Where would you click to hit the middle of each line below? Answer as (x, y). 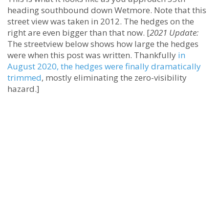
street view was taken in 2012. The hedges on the (101, 22)
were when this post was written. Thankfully (93, 55)
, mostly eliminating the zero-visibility (114, 78)
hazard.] (23, 89)
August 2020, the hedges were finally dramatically (104, 66)
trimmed (24, 78)
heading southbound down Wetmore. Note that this (107, 10)
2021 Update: (174, 33)
